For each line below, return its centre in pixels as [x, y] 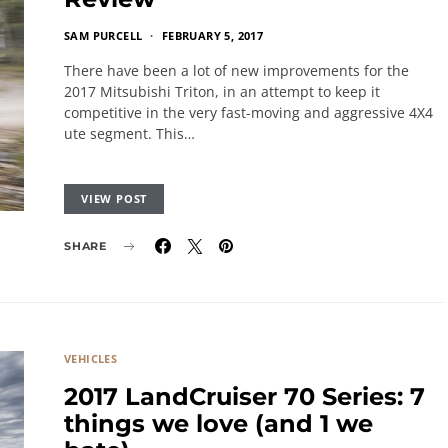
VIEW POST [114, 198]
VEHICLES [91, 358]
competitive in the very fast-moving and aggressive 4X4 [248, 112]
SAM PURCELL [103, 35]
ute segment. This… [129, 133]
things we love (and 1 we [218, 423]
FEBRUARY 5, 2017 [212, 35]
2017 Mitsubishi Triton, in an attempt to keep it [222, 91]
